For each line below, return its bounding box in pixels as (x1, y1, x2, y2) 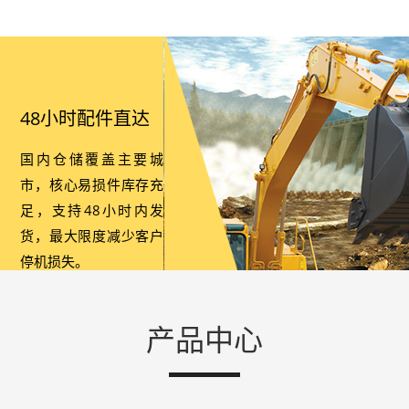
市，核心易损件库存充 (20, 175, 164, 194)
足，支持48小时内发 (20, 201, 164, 219)
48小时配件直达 (20, 106, 151, 131)
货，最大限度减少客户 (20, 226, 164, 245)
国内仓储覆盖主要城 (20, 150, 164, 168)
